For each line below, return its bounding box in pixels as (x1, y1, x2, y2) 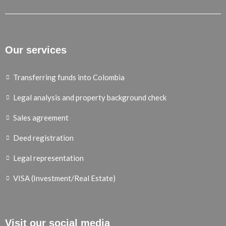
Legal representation (13, 153, 84, 163)
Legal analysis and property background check (13, 93, 166, 102)
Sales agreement (13, 113, 69, 123)
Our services (5, 44, 67, 56)
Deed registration (13, 133, 74, 143)
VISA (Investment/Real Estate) (13, 174, 116, 183)
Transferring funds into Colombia (13, 73, 125, 82)
